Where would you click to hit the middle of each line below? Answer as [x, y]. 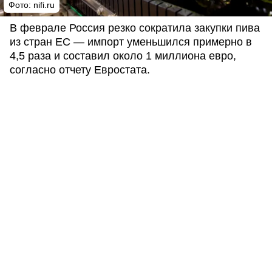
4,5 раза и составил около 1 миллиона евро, [123, 56]
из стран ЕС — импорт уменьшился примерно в [131, 42]
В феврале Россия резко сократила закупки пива [135, 28]
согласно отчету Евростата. [80, 70]
